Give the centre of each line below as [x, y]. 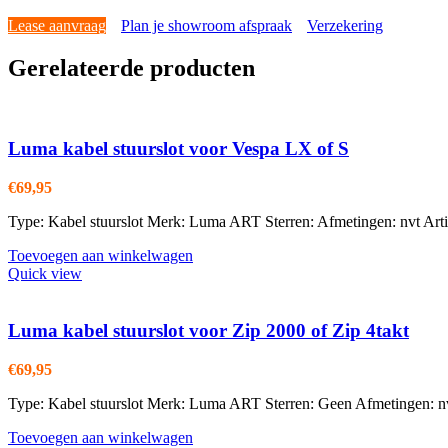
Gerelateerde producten [131, 67]
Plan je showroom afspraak [206, 25]
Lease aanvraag [57, 25]
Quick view [45, 274]
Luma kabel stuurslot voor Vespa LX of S [178, 149]
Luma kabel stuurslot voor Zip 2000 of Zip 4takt [208, 330]
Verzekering [345, 25]
